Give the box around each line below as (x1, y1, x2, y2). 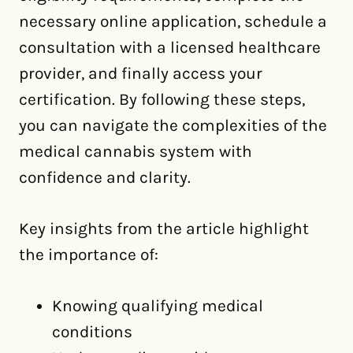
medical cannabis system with (19, 142, 252, 161)
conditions (52, 322, 132, 341)
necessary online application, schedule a (19, 12, 327, 31)
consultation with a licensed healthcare (19, 38, 321, 57)
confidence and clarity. (19, 168, 191, 187)
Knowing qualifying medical (52, 296, 263, 315)
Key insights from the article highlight (19, 219, 309, 238)
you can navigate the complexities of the (19, 116, 327, 135)
